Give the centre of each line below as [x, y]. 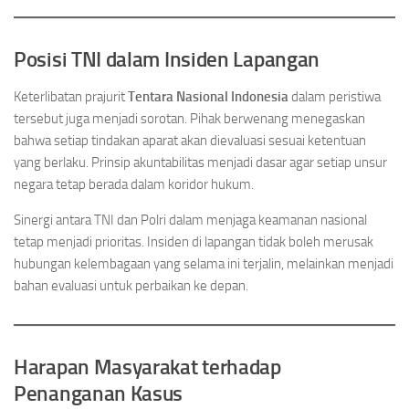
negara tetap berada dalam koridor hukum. [134, 184]
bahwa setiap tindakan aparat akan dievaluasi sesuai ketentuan [190, 141]
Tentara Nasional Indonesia [208, 97]
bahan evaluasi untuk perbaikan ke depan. [131, 286]
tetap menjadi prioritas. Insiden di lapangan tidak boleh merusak [194, 242]
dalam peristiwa [335, 97]
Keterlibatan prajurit [71, 97]
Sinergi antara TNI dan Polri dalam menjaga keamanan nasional [190, 220]
